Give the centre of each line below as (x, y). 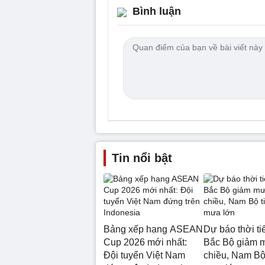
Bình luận (157, 11)
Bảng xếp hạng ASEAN (153, 229)
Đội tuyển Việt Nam (144, 255)
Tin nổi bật (142, 158)
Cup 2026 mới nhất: (145, 242)
